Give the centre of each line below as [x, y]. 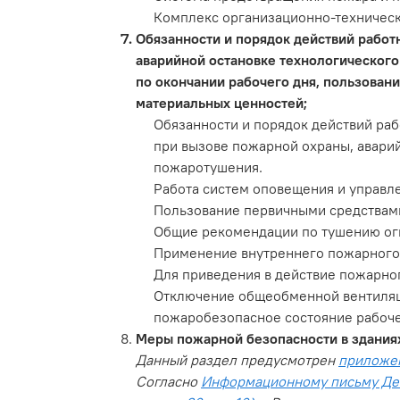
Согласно [168, 382]
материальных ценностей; [221, 103]
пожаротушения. [208, 167]
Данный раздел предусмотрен [237, 360]
